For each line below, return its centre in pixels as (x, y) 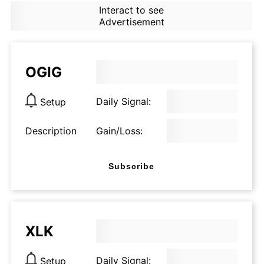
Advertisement (131, 22)
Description (51, 131)
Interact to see (131, 10)
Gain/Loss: (119, 131)
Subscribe (131, 166)
